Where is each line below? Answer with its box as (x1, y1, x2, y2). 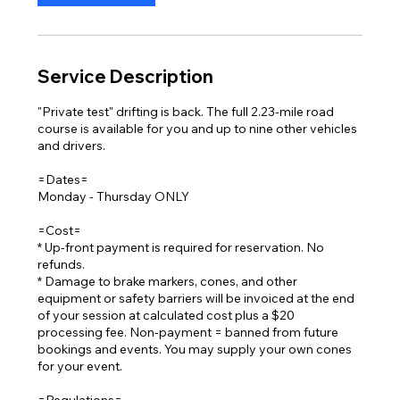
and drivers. (37, 137, 106, 154)
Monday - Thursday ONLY (37, 188, 190, 204)
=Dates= (37, 171, 89, 187)
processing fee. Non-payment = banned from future (37, 324, 339, 340)
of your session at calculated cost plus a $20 (37, 307, 296, 323)
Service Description (37, 65, 214, 87)
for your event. (37, 358, 123, 374)
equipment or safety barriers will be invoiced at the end (37, 290, 355, 306)
